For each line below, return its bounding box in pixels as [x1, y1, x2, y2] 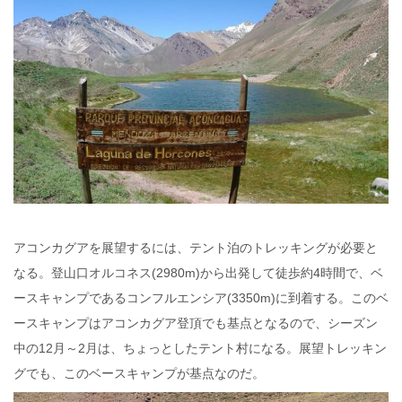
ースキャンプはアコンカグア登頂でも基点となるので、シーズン [13, 315, 378, 330]
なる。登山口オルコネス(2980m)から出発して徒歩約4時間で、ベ [13, 265, 383, 280]
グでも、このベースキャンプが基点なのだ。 [13, 365, 265, 380]
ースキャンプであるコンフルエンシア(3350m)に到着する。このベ [13, 290, 389, 305]
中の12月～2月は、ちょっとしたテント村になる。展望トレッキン [13, 340, 387, 355]
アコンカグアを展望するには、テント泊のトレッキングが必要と [13, 240, 378, 255]
